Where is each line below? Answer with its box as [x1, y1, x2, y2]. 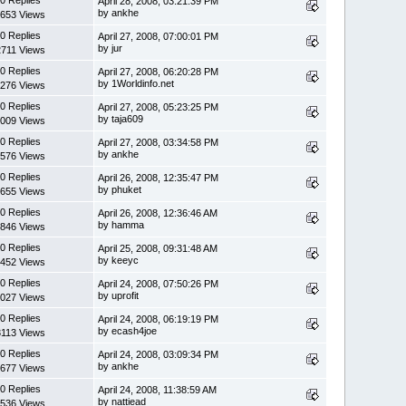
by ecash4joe [98, 324, 158, 336]
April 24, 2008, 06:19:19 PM [98, 313, 219, 324]
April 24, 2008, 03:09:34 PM [98, 348, 219, 360]
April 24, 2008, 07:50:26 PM [98, 277, 219, 289]
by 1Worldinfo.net [98, 77, 175, 89]
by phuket [98, 183, 142, 195]
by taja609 [98, 112, 144, 124]
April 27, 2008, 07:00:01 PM [98, 30, 219, 42]
